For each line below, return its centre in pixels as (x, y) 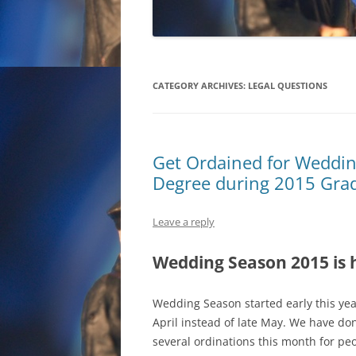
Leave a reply (184, 222)
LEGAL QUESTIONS (288, 85)
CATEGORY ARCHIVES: (200, 85)
